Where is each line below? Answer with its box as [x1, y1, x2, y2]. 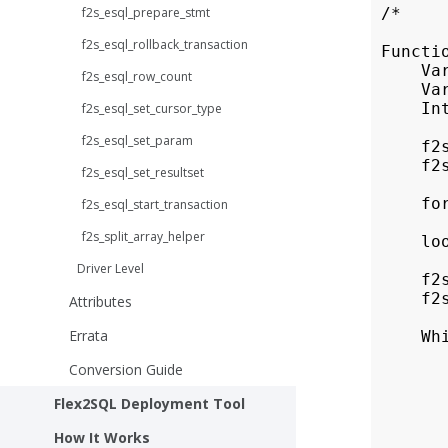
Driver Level [77, 259, 144, 277]
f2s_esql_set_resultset [82, 163, 204, 181]
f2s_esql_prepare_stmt [82, 3, 210, 21]
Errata [69, 325, 108, 345]
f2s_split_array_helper [82, 227, 205, 245]
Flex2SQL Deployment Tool [54, 393, 245, 413]
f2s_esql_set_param [82, 131, 193, 149]
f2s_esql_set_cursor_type [82, 99, 222, 117]
